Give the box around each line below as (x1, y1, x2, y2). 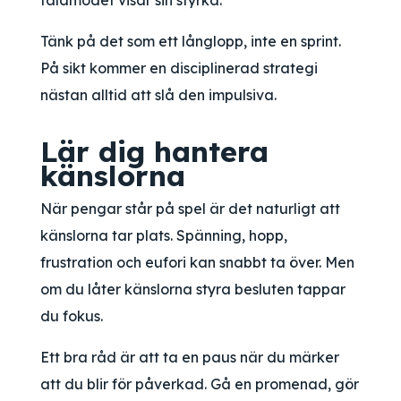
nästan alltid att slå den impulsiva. (40, 86, 277, 104)
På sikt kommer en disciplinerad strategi (40, 59, 318, 77)
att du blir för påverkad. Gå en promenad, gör (40, 375, 359, 393)
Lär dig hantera (40, 133, 269, 169)
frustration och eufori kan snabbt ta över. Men (40, 253, 354, 271)
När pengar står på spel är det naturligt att (40, 200, 340, 218)
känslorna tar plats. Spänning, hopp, (40, 226, 287, 244)
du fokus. (40, 307, 103, 325)
